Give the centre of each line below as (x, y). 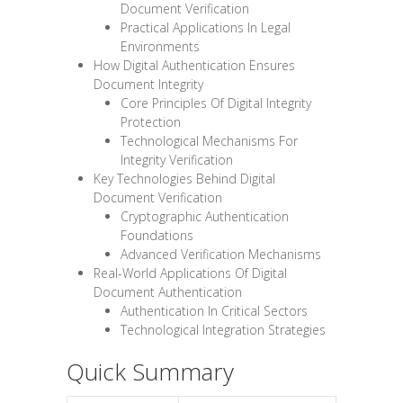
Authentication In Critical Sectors (214, 310)
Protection (151, 121)
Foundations (157, 235)
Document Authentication (168, 291)
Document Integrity (148, 84)
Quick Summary (150, 371)
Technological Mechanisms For (209, 140)
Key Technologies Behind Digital (184, 178)
